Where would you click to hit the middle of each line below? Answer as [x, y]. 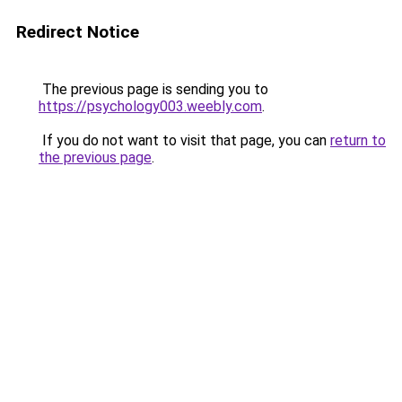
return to [358, 140]
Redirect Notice [78, 32]
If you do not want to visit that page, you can [184, 140]
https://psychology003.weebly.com [150, 106]
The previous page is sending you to [153, 89]
